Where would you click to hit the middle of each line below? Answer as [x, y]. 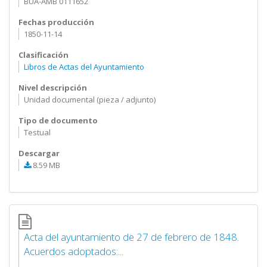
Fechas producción [56, 22]
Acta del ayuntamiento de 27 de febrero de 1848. [131, 237]
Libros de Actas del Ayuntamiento [84, 67]
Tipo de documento [58, 120]
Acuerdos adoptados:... [73, 251]
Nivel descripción [53, 88]
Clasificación [44, 55]
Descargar [39, 153]
